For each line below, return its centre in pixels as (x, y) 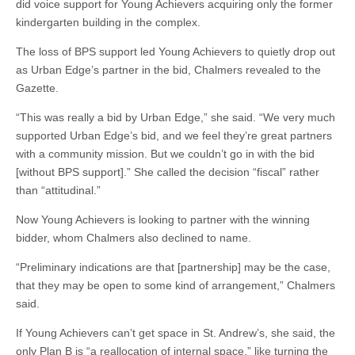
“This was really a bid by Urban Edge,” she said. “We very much (176, 117)
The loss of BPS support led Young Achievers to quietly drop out (176, 52)
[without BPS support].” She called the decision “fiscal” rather (168, 172)
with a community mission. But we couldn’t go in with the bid (165, 154)
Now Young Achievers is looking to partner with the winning (163, 219)
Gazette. (37, 88)
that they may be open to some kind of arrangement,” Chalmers (176, 285)
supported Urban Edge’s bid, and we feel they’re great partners (174, 136)
